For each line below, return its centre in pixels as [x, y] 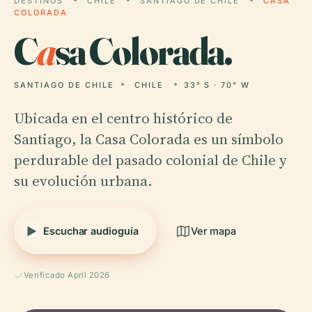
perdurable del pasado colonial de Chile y [150, 160]
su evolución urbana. [83, 181]
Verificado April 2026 [67, 275]
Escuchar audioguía [91, 231]
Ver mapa [213, 231]
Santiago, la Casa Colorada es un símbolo [149, 139]
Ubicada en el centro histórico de [123, 118]
